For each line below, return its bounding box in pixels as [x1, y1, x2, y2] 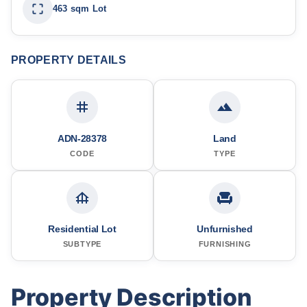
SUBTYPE [62, 239, 102, 248]
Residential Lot [48, 223, 116, 234]
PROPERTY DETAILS [11, 54, 126, 66]
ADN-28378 [57, 132, 108, 144]
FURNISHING [198, 239, 251, 248]
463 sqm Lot [53, 3, 107, 14]
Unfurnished [197, 223, 253, 234]
